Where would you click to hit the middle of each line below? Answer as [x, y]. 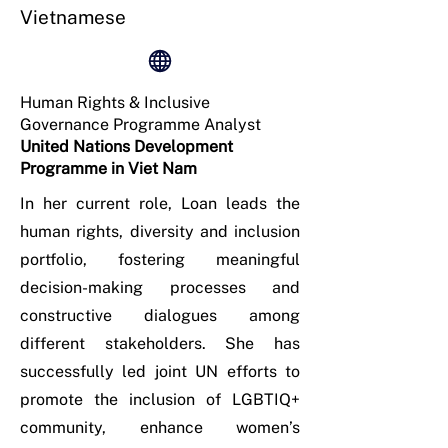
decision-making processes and [160, 287]
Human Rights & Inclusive [115, 102]
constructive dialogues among [160, 315]
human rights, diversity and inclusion [160, 231]
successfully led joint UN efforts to [160, 371]
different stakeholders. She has [160, 343]
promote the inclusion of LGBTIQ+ [160, 399]
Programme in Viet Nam [108, 168]
